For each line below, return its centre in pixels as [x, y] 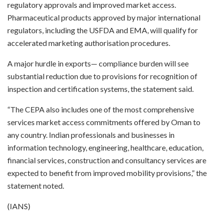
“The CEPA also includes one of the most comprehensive [101, 109]
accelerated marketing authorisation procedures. [89, 43]
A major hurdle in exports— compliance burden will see [98, 63]
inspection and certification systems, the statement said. [100, 88]
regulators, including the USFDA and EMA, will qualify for [103, 30]
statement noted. [36, 185]
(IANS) [19, 206]
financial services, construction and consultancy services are [107, 160]
